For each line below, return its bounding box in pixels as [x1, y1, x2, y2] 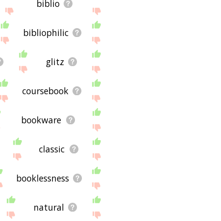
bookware [21, 113, 62, 126]
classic [39, 143, 65, 155]
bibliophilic [23, 26, 69, 38]
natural [33, 201, 64, 213]
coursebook [22, 84, 69, 97]
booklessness [16, 172, 69, 184]
